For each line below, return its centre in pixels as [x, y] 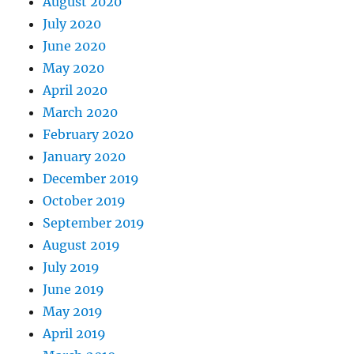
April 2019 [75, 333]
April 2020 [75, 90]
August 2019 [82, 245]
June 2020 [75, 45]
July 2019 [72, 267]
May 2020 [74, 68]
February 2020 [88, 134]
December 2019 [91, 178]
